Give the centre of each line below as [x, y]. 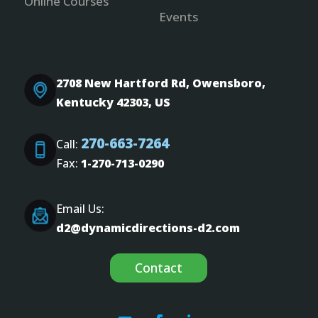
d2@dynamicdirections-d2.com [148, 228]
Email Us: [81, 209]
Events [178, 17]
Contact [159, 268]
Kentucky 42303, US [114, 102]
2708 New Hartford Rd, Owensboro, [161, 83]
